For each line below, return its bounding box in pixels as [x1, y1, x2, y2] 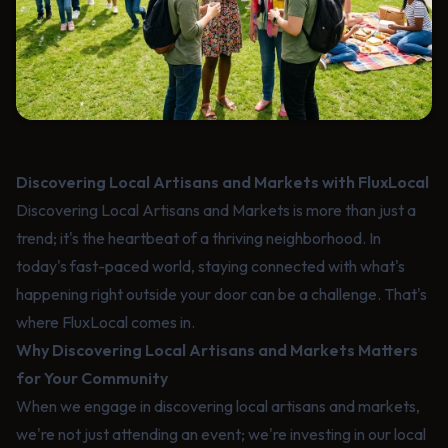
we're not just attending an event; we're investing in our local [16, 424, 426, 444]
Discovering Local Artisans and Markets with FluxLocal [16, 172, 429, 192]
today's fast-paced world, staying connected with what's [16, 256, 405, 276]
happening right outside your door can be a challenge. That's [16, 284, 427, 304]
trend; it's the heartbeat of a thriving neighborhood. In [16, 228, 381, 248]
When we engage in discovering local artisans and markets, [16, 396, 420, 416]
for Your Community [16, 368, 168, 388]
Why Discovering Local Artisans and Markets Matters [16, 340, 418, 360]
